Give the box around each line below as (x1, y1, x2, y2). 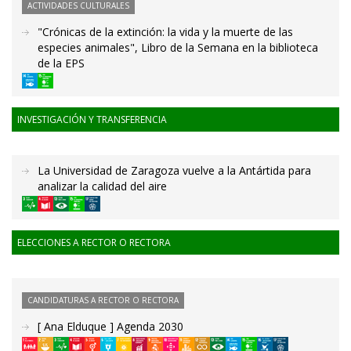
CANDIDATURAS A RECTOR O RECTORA (27, 295, 179, 306)
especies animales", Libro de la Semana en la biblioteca (38, 39, 318, 55)
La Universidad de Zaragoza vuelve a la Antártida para (38, 163, 311, 178)
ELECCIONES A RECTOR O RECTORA (17, 236, 171, 250)
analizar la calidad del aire (38, 179, 167, 194)
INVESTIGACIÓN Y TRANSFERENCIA (17, 113, 167, 126)
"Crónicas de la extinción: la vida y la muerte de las (38, 24, 293, 39)
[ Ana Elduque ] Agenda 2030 (38, 319, 183, 335)
